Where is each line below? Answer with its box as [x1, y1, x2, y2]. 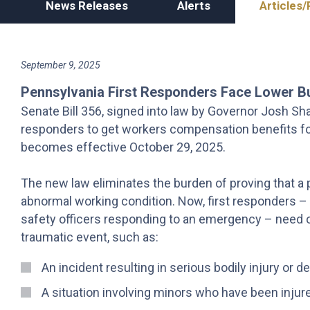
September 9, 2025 [21, 59, 100, 71]
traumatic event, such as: [21, 229, 158, 244]
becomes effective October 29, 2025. [21, 139, 226, 154]
